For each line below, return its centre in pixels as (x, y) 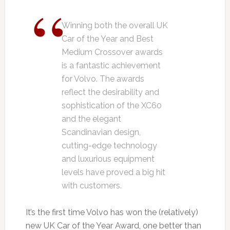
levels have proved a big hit (113, 172)
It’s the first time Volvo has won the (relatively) (112, 213)
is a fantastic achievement (111, 66)
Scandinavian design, (101, 132)
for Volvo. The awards (103, 79)
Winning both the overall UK (114, 26)
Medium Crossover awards (112, 52)
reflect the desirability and (110, 92)
